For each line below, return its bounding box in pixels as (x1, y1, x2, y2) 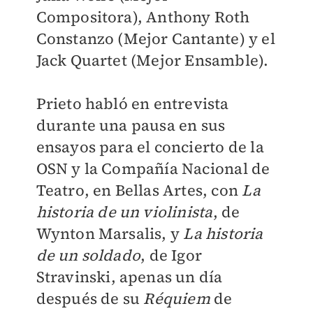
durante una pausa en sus (36, 115, 226, 136)
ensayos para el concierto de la (36, 136, 264, 157)
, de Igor (140, 245, 202, 265)
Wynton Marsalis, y (36, 223, 184, 244)
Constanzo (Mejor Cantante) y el (36, 28, 275, 49)
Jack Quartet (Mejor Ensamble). (36, 50, 269, 71)
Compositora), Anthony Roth (36, 6, 250, 27)
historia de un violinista (36, 201, 213, 222)
